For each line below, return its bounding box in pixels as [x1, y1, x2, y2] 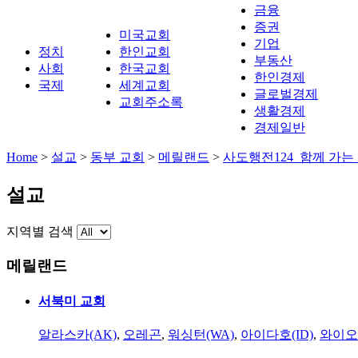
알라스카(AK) [38, 328, 117, 342]
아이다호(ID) [241, 328, 313, 342]
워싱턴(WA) [168, 328, 234, 342]
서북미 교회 [38, 293, 105, 308]
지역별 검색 [6, 224, 74, 238]
